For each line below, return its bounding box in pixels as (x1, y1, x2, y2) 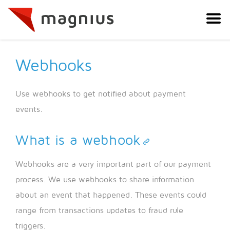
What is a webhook (15, 133, 141, 148)
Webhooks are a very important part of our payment (15, 160, 211, 169)
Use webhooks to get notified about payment (15, 89, 186, 99)
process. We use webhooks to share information (15, 175, 194, 185)
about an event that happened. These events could (15, 190, 206, 200)
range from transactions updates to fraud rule (15, 206, 183, 216)
